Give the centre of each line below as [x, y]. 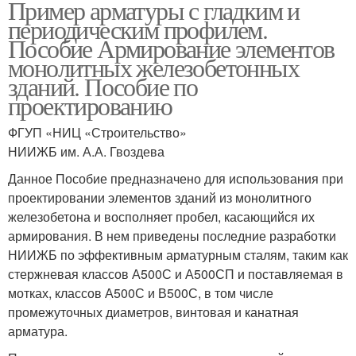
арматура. [38, 331]
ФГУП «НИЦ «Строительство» [97, 132]
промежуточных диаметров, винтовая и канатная [153, 312]
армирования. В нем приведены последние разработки [172, 236]
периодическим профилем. [138, 29]
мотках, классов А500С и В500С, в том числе [141, 293]
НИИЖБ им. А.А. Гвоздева [86, 151]
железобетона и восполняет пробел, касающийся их [161, 217]
